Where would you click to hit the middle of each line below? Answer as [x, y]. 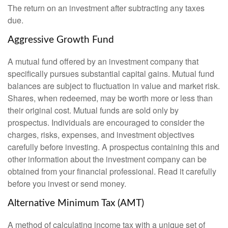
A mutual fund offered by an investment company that [103, 62]
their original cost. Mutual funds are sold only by [93, 110]
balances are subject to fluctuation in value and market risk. [114, 86]
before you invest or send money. [67, 184]
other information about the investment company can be [107, 159]
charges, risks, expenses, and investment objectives [101, 135]
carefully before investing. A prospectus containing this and [113, 147]
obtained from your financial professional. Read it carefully [112, 172]
